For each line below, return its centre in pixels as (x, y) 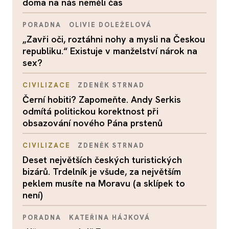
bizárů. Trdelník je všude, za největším (102, 171)
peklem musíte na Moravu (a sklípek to (104, 183)
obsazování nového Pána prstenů (93, 123)
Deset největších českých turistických (102, 160)
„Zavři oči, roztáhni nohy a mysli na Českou (114, 39)
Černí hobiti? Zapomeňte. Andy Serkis (102, 99)
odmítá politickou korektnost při (90, 111)
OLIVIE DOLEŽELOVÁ (110, 25)
